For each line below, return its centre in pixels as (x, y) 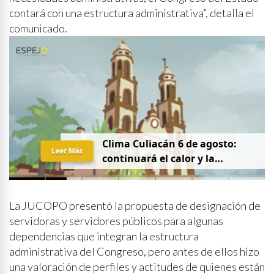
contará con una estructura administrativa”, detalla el (132, 13)
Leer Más (67, 151)
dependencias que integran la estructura (104, 236)
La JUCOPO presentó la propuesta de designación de (135, 206)
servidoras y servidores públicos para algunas (116, 221)
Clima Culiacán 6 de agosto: (169, 144)
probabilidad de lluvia (155, 173)
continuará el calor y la (158, 159)
